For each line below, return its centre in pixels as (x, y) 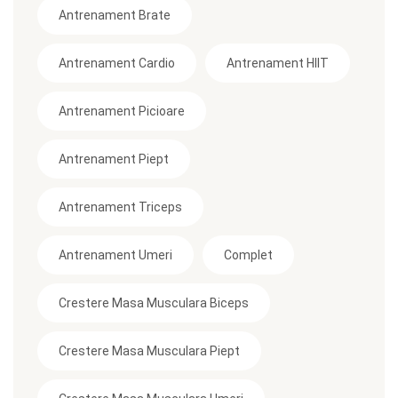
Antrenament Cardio (117, 63)
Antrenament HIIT (278, 63)
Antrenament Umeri (115, 255)
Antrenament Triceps (120, 207)
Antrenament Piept (114, 159)
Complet (248, 255)
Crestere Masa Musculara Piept (149, 350)
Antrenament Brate (115, 15)
